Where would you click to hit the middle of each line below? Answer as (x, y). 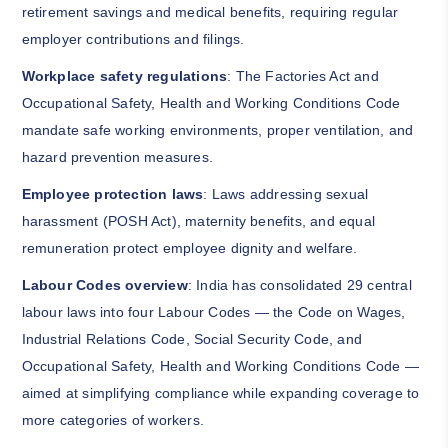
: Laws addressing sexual (286, 194)
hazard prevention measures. (117, 157)
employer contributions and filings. (133, 39)
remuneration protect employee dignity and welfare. (189, 248)
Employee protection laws (112, 194)
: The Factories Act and (303, 76)
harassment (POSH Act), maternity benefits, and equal (198, 221)
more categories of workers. (112, 420)
